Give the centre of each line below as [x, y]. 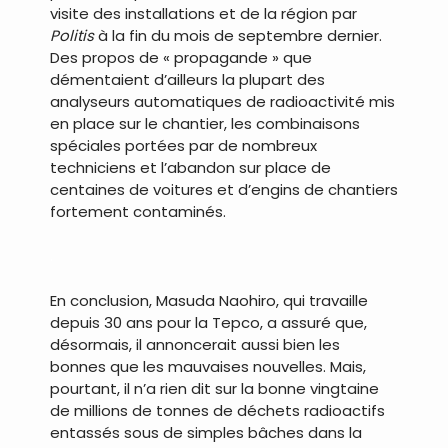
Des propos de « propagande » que [181, 57]
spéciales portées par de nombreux [183, 145]
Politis [72, 35]
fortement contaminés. [138, 211]
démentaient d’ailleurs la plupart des [187, 79]
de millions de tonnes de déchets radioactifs [217, 410]
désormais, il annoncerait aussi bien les [195, 344]
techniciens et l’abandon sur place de [190, 167]
